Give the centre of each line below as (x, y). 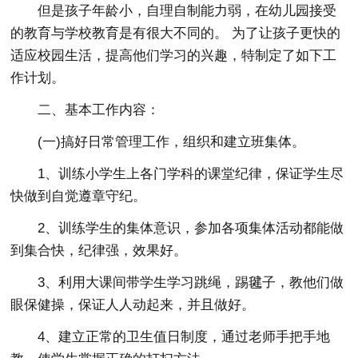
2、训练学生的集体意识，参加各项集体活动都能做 (191, 228)
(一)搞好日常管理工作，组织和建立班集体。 (172, 141)
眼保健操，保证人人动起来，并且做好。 (133, 304)
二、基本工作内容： (99, 109)
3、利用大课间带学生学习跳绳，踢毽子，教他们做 (191, 282)
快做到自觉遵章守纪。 (79, 196)
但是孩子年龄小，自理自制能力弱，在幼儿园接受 (187, 10)
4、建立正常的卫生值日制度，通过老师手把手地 (184, 336)
